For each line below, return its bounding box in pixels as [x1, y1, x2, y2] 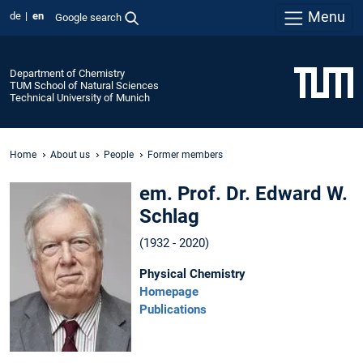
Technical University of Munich [10, 91, 150, 104]
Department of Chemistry [10, 66, 125, 79]
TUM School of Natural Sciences [10, 79, 159, 92]
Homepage [139, 284, 199, 299]
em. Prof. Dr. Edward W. [139, 182, 348, 206]
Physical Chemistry [139, 266, 246, 281]
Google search [54, 11, 122, 23]
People [104, 148, 134, 160]
